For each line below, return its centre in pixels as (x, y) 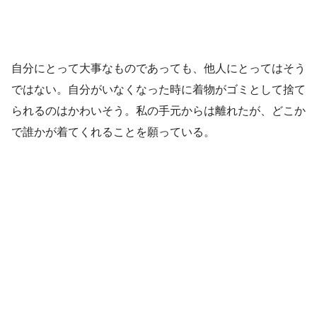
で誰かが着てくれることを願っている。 (113, 132)
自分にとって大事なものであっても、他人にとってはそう (158, 68)
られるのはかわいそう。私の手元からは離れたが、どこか (158, 110)
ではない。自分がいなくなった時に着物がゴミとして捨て (158, 89)
